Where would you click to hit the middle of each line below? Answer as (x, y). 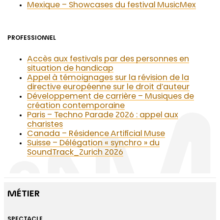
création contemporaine (76, 106)
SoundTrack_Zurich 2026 (75, 153)
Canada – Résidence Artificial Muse (96, 134)
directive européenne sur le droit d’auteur (109, 88)
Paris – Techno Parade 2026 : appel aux (103, 116)
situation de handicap (70, 69)
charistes (45, 125)
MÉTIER (24, 195)
